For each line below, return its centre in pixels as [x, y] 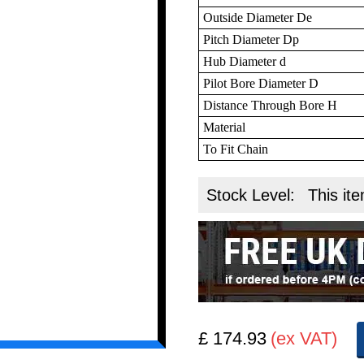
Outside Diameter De [258, 17]
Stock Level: [253, 195]
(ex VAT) [304, 338]
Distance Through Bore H [271, 105]
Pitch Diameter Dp [251, 39]
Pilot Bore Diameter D [261, 83]
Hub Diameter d [245, 61]
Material [225, 127]
